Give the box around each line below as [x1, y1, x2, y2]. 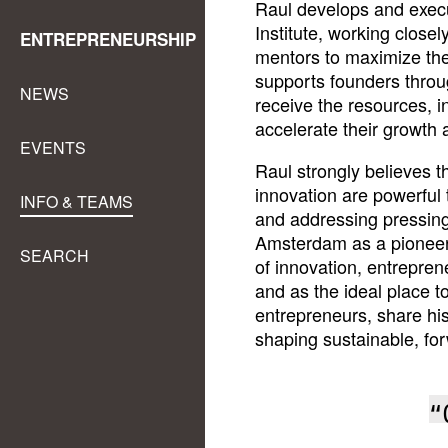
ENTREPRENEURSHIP [20, 27, 196, 51]
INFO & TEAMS [20, 190, 133, 213]
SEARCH [20, 244, 89, 267]
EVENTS [20, 136, 86, 159]
